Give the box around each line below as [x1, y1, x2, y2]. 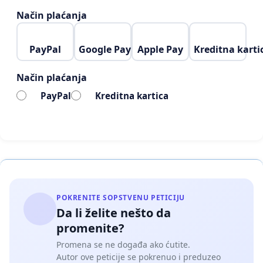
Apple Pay [137, 43, 183, 56]
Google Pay [78, 43, 131, 56]
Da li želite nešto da [56, 205, 171, 221]
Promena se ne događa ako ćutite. [56, 239, 190, 251]
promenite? [56, 220, 124, 237]
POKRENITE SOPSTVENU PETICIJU [56, 193, 185, 203]
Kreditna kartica [95, 89, 168, 102]
